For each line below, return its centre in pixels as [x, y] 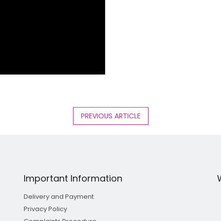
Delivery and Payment [58, 196]
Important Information [73, 178]
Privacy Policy [45, 209]
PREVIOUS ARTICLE [110, 116]
